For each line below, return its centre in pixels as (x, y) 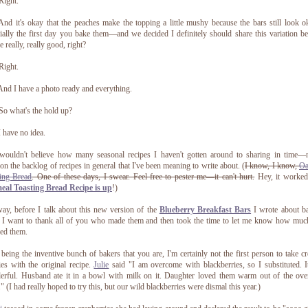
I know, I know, (272, 166)
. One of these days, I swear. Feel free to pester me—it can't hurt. (143, 177)
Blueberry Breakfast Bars (205, 210)
